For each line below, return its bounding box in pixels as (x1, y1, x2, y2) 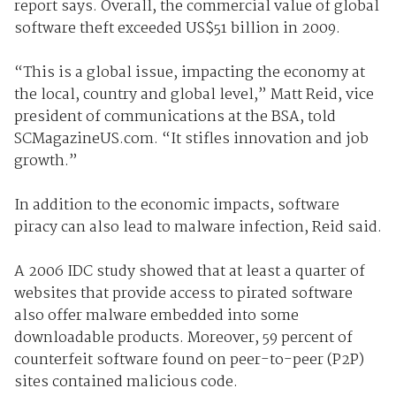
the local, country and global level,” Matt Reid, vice (13, 82, 374, 107)
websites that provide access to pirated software (13, 281, 353, 306)
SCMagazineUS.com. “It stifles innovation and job (13, 126, 369, 151)
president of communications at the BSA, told (13, 104, 336, 129)
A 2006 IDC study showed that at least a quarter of (13, 259, 365, 284)
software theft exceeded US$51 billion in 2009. (13, 16, 340, 41)
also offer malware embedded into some (13, 303, 299, 328)
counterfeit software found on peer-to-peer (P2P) (13, 347, 364, 372)
